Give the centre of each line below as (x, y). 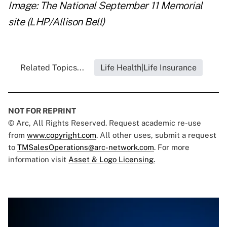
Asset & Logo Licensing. (112, 160)
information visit (38, 160)
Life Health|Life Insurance (148, 68)
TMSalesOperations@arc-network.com (86, 147)
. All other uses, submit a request (156, 135)
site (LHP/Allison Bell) (56, 22)
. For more (172, 147)
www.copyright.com (62, 135)
